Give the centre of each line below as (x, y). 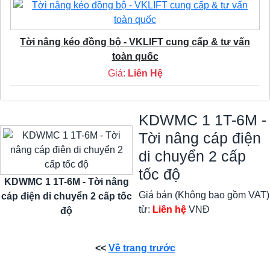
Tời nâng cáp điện (200, 138)
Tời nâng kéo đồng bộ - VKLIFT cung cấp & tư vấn (135, 42)
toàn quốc (135, 56)
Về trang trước (142, 248)
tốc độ (159, 174)
